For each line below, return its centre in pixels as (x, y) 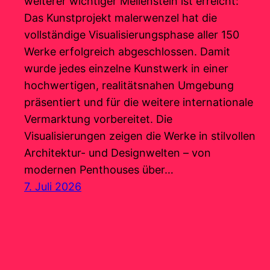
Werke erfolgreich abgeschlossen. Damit (127, 52)
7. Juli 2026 (53, 187)
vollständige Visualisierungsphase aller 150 (132, 35)
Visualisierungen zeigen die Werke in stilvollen (140, 136)
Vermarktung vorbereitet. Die (98, 119)
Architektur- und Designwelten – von (118, 153)
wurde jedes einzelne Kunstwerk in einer (126, 69)
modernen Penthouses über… (99, 170)
